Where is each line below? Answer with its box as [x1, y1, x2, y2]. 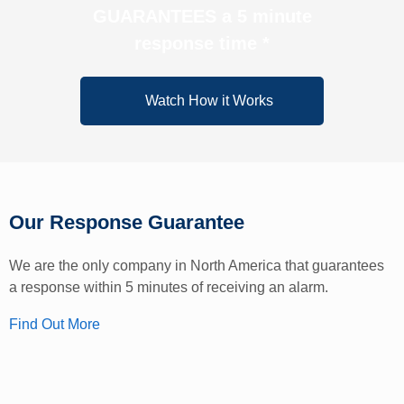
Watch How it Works [145, 92, 273, 108]
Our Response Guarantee [9, 210, 244, 234]
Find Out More [9, 317, 100, 333]
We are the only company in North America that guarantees [9, 257, 384, 273]
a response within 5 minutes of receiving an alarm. [9, 279, 328, 295]
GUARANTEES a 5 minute [92, 5, 312, 26]
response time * [134, 32, 270, 53]
